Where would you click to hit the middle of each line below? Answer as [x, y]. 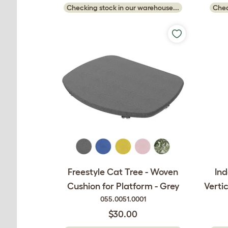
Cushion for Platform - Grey [123, 186]
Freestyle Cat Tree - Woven [123, 172]
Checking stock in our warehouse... [123, 7]
